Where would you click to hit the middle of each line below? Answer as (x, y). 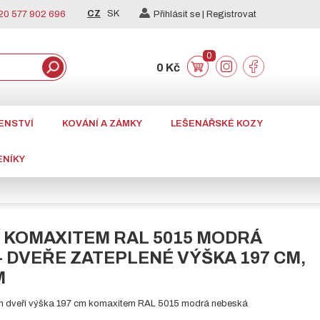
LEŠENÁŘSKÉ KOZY (216, 124)
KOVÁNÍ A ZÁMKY (102, 124)
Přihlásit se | (180, 14)
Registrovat (231, 14)
